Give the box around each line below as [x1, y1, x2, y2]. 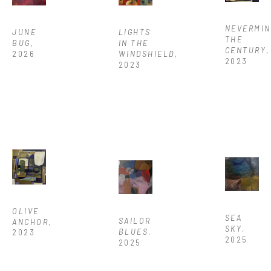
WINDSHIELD [118, 48, 175, 59]
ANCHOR [12, 217, 48, 227]
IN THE [118, 38, 149, 48]
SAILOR [118, 216, 151, 226]
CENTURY [224, 45, 267, 55]
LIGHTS [118, 27, 151, 37]
